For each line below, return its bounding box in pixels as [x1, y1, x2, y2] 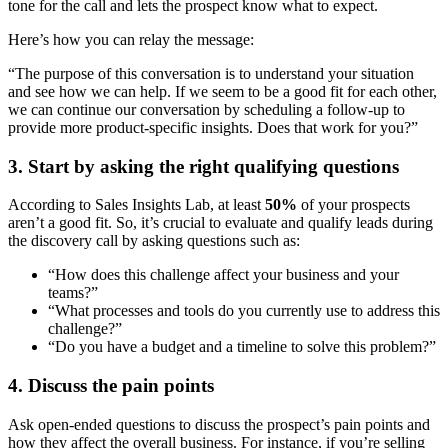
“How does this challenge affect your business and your [48, 266, 399, 284]
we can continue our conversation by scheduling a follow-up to [8, 100, 405, 118]
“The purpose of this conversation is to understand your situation [8, 64, 414, 82]
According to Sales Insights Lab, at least [8, 196, 265, 214]
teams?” [48, 284, 98, 302]
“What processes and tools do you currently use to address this [48, 302, 440, 320]
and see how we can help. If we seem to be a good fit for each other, [8, 82, 437, 100]
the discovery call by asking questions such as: [8, 232, 300, 250]
